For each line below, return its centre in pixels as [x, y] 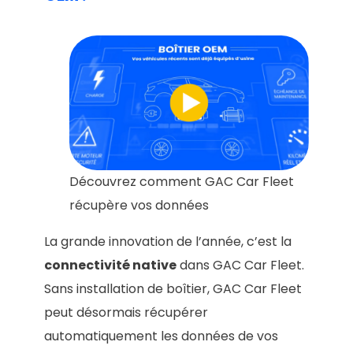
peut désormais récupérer [126, 313]
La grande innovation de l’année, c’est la [168, 242]
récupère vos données [139, 206]
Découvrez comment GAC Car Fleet [182, 182]
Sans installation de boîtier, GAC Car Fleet [173, 289]
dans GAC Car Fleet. [240, 266]
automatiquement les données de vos [161, 336]
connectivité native [110, 266]
